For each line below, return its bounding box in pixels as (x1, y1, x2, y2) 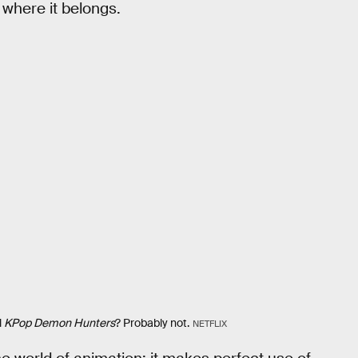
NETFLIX (192, 318, 227, 330)
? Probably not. (115, 316, 189, 331)
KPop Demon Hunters (4, 316, 115, 331)
